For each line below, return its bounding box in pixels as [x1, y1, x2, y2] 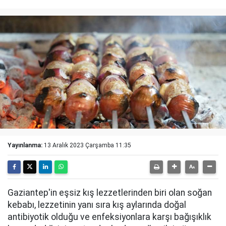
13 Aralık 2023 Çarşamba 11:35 [44, 142, 131, 149]
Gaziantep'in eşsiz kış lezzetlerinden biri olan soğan [8, 188, 212, 198]
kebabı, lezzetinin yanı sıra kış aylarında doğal [8, 200, 186, 210]
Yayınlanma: [8, 142, 42, 149]
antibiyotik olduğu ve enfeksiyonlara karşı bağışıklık [8, 212, 211, 222]
